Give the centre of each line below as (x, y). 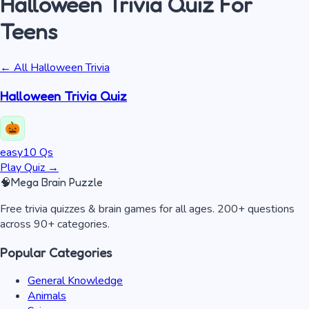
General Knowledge (75, 280)
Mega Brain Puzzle (57, 182)
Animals (47, 296)
